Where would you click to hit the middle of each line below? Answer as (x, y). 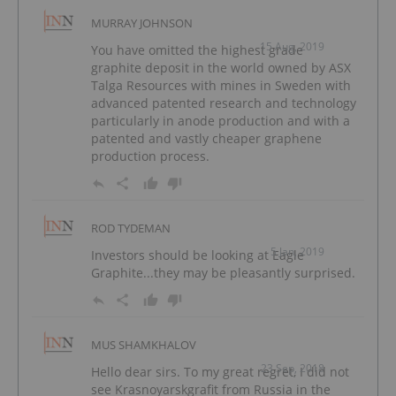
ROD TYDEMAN (131, 228)
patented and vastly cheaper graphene (206, 138)
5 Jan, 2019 (297, 252)
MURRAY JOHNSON (142, 23)
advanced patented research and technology (224, 103)
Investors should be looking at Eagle (198, 255)
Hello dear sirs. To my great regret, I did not (220, 372)
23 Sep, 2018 (293, 369)
